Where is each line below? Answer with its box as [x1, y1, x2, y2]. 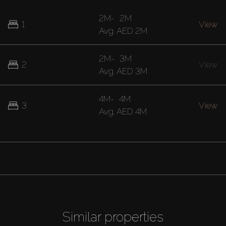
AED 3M [115, 66, 147, 76]
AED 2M [115, 25, 147, 36]
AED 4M [115, 106, 147, 117]
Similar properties [63, 209, 163, 225]
